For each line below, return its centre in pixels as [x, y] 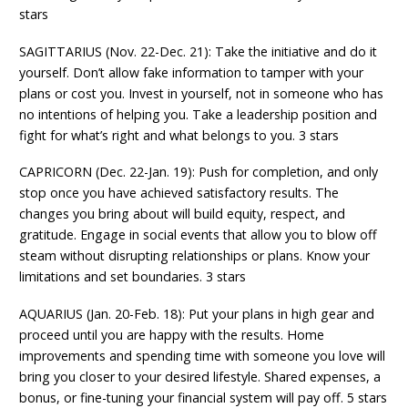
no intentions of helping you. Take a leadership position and [199, 114]
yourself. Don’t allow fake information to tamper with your [192, 72]
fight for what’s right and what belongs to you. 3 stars [179, 135]
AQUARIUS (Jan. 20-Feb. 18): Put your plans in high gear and [197, 314]
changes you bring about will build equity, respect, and [183, 214]
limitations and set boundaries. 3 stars [133, 277]
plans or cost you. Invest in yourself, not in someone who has [202, 93]
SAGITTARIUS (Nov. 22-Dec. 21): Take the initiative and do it [199, 51]
